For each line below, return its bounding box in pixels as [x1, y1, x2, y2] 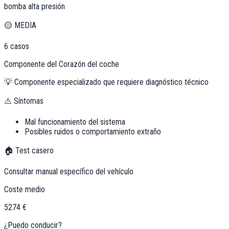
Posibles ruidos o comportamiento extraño [25, 127, 161, 137]
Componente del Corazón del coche [4, 59, 119, 70]
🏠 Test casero [4, 146, 54, 156]
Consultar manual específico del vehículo [4, 167, 133, 177]
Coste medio [4, 185, 45, 195]
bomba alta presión [4, 2, 65, 12]
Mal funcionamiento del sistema [25, 117, 125, 127]
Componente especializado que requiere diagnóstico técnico [14, 77, 209, 87]
